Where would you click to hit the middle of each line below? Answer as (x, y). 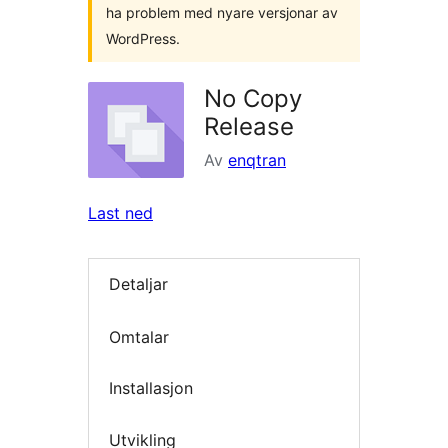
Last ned (120, 213)
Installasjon (151, 388)
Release (249, 126)
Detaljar (138, 284)
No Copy (253, 98)
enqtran (257, 160)
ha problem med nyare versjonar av (222, 12)
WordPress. (143, 38)
